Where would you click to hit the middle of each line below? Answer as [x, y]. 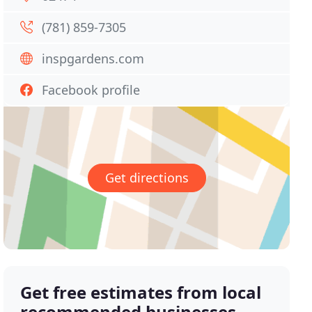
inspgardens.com [93, 58]
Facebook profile [91, 90]
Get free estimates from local [141, 292]
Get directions [147, 178]
